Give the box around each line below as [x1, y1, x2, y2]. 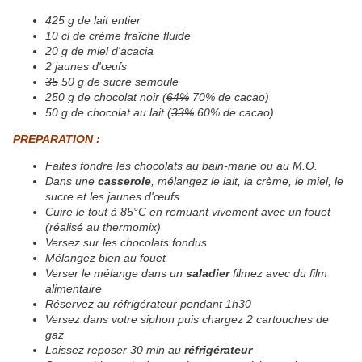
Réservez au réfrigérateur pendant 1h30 [45, 297, 255, 311]
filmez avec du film [229, 267, 327, 280]
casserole [98, 175, 151, 188]
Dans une [45, 175, 98, 188]
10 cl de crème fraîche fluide [45, 29, 194, 43]
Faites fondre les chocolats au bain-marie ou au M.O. [45, 159, 318, 173]
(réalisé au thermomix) [45, 221, 161, 234]
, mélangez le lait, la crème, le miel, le [151, 175, 343, 188]
